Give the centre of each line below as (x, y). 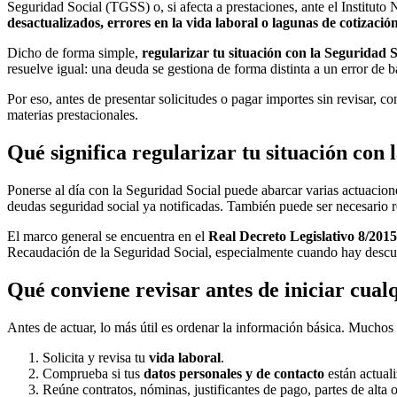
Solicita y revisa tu (96, 357)
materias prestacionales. (73, 115)
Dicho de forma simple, (74, 53)
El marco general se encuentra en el (108, 236)
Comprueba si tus (93, 373)
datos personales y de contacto (234, 373)
